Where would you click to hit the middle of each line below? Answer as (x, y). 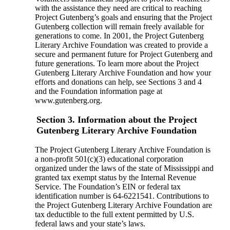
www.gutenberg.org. (68, 101)
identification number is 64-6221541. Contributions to (122, 196)
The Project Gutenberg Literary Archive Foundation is (122, 149)
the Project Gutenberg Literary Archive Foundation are (123, 205)
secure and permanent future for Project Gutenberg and (123, 54)
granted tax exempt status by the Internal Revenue (115, 177)
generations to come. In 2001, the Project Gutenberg (119, 36)
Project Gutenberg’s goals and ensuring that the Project (123, 17)
